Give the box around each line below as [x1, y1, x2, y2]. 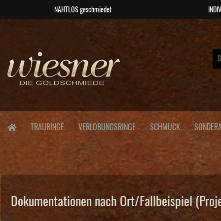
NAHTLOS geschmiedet [54, 6, 111, 13]
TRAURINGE [31, 123, 64, 131]
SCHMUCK [150, 123, 180, 131]
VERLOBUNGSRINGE [78, 123, 136, 131]
